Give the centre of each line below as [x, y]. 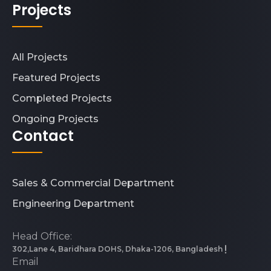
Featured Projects [56, 78]
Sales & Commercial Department [93, 183]
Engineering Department [73, 204]
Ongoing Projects [55, 119]
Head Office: [42, 236]
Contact [43, 136]
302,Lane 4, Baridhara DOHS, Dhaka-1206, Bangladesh [117, 249]
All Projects [40, 57]
